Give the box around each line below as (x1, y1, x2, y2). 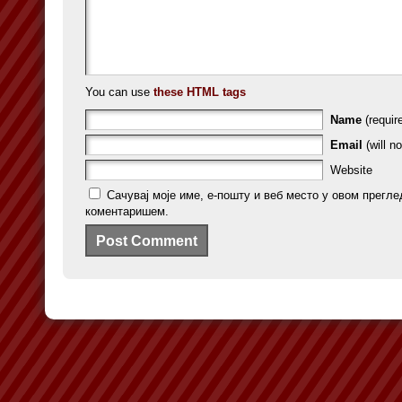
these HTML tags (153, 85, 246, 99)
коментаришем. (85, 205, 169, 218)
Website (330, 163, 372, 177)
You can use (85, 85, 153, 99)
